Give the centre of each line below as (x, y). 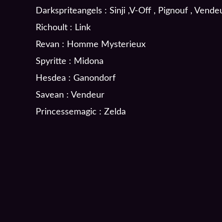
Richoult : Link (63, 28)
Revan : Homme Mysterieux (91, 44)
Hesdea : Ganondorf (76, 78)
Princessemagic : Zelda (81, 112)
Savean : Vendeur (70, 95)
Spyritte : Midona (70, 61)
